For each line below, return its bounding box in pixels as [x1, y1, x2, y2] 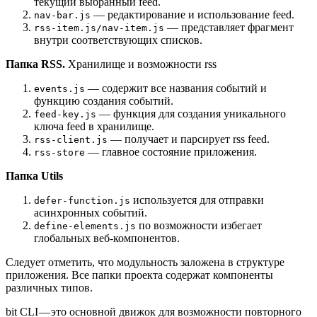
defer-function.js [34, 195, 130, 206]
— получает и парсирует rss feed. [108, 132, 270, 145]
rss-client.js [34, 134, 108, 145]
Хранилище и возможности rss [68, 57, 217, 70]
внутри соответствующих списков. [34, 33, 202, 46]
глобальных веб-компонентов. [34, 231, 180, 244]
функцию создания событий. [34, 94, 173, 107]
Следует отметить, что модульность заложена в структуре [6, 255, 284, 268]
